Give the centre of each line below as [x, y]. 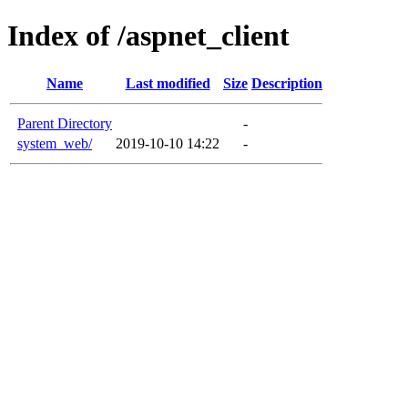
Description [287, 83]
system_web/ [55, 143]
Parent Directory [65, 123]
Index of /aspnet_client [148, 36]
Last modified [168, 83]
